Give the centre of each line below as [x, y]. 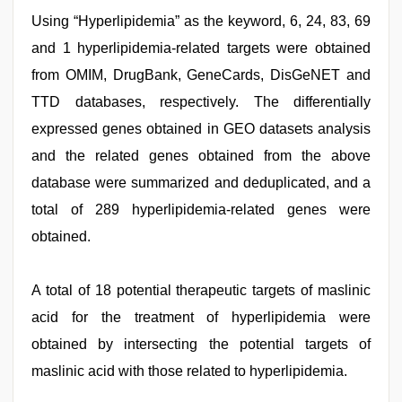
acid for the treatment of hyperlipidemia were [201, 318]
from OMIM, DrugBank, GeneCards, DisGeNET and [201, 75]
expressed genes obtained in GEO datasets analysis [201, 129]
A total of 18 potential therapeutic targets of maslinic [201, 291]
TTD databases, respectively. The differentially [201, 102]
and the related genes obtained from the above [201, 156]
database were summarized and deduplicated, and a [201, 183]
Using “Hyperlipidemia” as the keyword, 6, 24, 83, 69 [201, 22]
